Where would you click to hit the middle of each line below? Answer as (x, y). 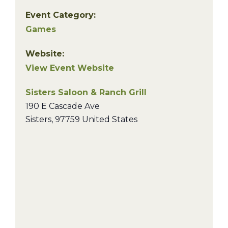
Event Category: (61, 15)
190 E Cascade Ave (63, 106)
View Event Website (70, 68)
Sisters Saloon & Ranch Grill (86, 92)
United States (110, 119)
